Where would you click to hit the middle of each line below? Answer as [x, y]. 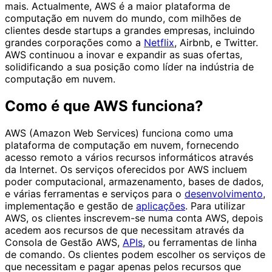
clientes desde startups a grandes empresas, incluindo [130, 31]
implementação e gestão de [70, 206]
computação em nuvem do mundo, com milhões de [123, 19]
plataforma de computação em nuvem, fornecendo [122, 145]
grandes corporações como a [74, 43]
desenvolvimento [224, 193]
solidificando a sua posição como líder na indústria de [129, 67]
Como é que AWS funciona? [104, 106]
